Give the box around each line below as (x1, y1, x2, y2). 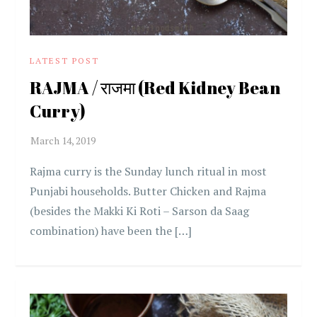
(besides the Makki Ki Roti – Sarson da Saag (30, 202, 250, 219)
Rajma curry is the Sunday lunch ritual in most (30, 163, 267, 179)
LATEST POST (30, 54, 100, 66)
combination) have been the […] (30, 222, 192, 238)
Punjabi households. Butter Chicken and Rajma (30, 183, 267, 199)
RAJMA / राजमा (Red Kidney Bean (30, 76, 281, 99)
